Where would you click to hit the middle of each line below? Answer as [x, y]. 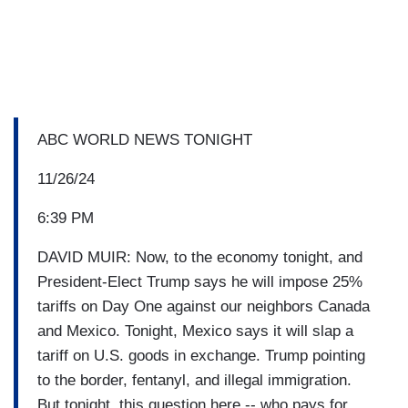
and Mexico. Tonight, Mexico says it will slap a [195, 331]
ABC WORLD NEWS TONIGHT [145, 139]
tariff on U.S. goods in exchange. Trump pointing [201, 355]
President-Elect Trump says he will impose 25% [200, 281]
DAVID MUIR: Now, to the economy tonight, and [200, 257]
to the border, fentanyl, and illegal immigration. [194, 380]
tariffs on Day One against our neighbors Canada [204, 306]
